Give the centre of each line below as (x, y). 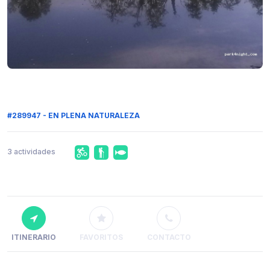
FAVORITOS (101, 237)
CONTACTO (169, 237)
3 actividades (31, 152)
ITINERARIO (34, 237)
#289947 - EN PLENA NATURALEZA (74, 115)
